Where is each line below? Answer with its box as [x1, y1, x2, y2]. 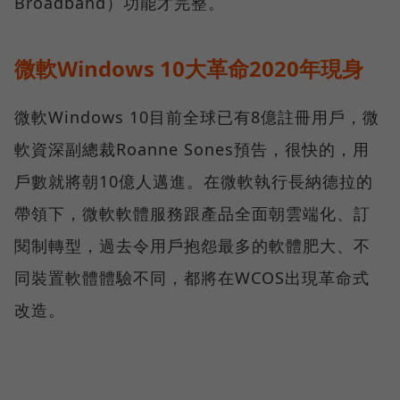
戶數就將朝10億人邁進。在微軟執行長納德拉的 [14, 171, 373, 193]
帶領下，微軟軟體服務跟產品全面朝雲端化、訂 [14, 203, 371, 225]
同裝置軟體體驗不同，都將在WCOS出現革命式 [14, 267, 370, 289]
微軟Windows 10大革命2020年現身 [14, 54, 363, 84]
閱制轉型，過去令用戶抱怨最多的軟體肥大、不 [14, 235, 371, 257]
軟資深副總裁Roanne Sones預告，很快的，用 [14, 138, 370, 161]
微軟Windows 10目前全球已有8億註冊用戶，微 [14, 106, 379, 129]
